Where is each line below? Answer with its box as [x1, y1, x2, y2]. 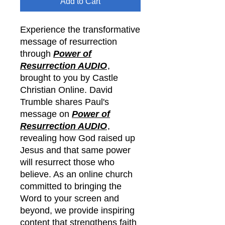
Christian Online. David [20, 84, 113, 95]
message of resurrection [20, 36, 117, 47]
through [20, 48, 53, 59]
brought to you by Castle [20, 72, 118, 83]
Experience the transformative [20, 24, 140, 35]
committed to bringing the [20, 181, 122, 191]
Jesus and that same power [20, 145, 131, 155]
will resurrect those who [20, 157, 115, 167]
